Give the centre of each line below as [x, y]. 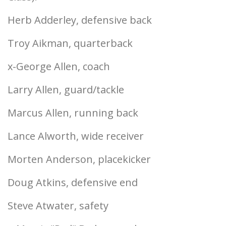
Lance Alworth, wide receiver [76, 136]
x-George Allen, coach [59, 66]
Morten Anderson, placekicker [79, 159]
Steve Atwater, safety [58, 206]
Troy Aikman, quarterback [70, 43]
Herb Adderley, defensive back [80, 20]
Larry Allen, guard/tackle [66, 90]
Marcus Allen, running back [73, 113]
